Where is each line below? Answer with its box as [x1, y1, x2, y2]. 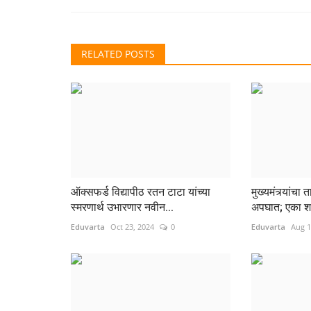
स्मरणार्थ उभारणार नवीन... [71, 200, 174, 214]
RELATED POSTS [81, 47, 155, 60]
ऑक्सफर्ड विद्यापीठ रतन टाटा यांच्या [71, 185, 210, 199]
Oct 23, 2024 [110, 221, 154, 232]
